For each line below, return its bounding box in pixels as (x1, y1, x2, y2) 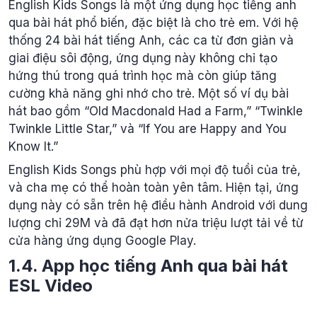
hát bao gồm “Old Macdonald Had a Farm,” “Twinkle (8, 103, 303, 118)
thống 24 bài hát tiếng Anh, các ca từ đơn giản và (8, 33, 294, 47)
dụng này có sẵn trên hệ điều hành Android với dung (8, 198, 308, 212)
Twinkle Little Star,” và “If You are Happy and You (8, 121, 287, 136)
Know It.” (8, 139, 58, 154)
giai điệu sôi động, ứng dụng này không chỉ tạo (8, 50, 277, 65)
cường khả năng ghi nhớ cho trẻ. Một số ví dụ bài (8, 86, 289, 100)
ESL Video (8, 275, 93, 296)
